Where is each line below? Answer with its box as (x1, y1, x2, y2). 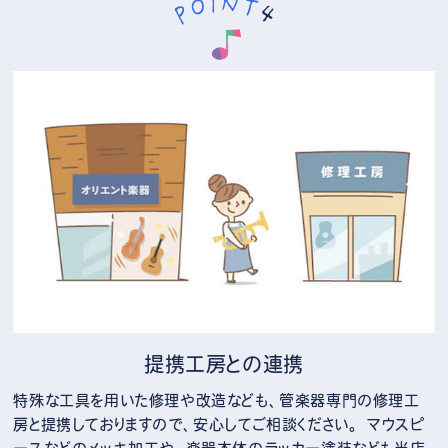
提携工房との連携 (144, 354, 304, 375)
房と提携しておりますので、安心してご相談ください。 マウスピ (13, 416, 425, 432)
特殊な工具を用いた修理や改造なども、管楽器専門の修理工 (13, 392, 420, 408)
